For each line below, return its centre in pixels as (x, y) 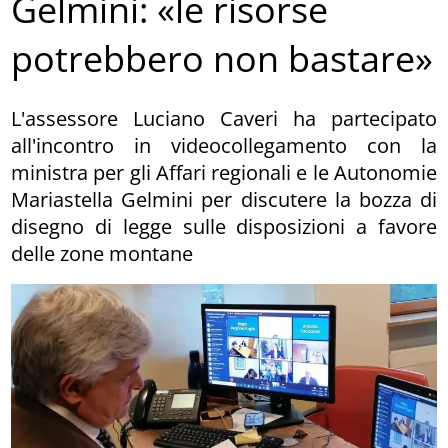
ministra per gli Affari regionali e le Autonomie (224, 172)
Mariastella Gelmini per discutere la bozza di (224, 199)
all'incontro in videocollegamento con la (224, 145)
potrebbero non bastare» (222, 59)
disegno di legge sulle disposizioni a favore (224, 226)
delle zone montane (102, 253)
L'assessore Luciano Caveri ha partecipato (224, 118)
